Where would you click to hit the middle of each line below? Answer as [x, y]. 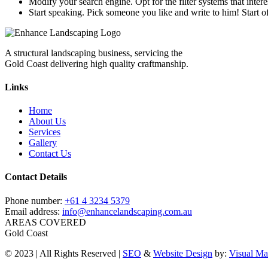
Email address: [33, 211]
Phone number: [35, 200]
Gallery [43, 143]
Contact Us [50, 154]
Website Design [183, 253]
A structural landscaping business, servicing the [94, 53]
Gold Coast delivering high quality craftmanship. [97, 63]
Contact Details [36, 177]
